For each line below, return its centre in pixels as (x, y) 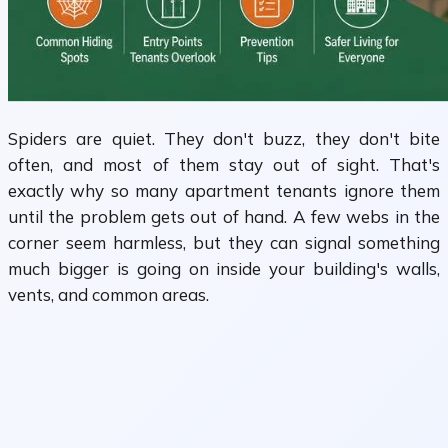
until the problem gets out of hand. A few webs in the (224, 217)
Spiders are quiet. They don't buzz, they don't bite (224, 139)
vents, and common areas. (108, 295)
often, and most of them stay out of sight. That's (224, 165)
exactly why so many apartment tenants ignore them (224, 191)
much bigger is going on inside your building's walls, (224, 269)
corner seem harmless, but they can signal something (224, 243)
